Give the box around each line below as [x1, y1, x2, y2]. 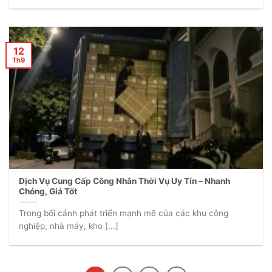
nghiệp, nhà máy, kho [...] [19, 221, 119, 231]
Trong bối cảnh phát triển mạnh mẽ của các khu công [19, 208, 229, 219]
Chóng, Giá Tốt [19, 186, 78, 197]
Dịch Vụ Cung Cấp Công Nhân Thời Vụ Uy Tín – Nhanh [19, 176, 231, 186]
